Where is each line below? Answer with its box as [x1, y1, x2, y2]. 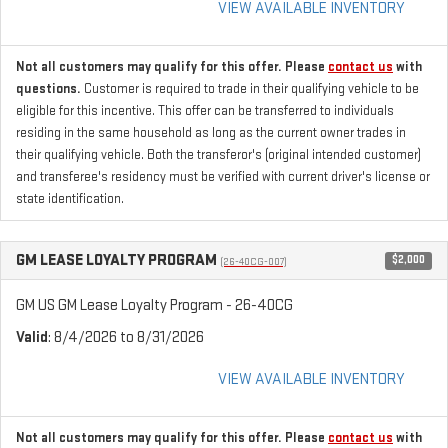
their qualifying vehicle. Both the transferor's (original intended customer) [16, 146, 421, 163]
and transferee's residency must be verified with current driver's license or [16, 168, 430, 185]
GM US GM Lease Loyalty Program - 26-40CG [16, 295, 293, 315]
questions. [16, 80, 84, 97]
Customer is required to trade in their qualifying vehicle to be [84, 80, 419, 97]
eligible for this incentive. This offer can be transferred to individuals [16, 102, 394, 119]
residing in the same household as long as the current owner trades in [16, 124, 406, 141]
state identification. [16, 190, 124, 207]
